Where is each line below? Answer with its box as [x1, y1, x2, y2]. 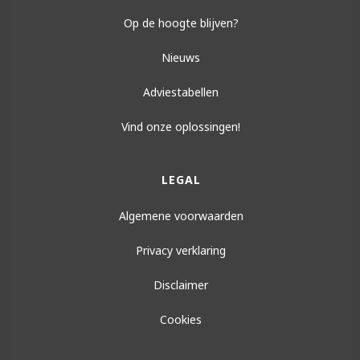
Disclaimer [153, 276, 208, 292]
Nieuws [162, 49, 200, 65]
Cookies [160, 311, 202, 327]
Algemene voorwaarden [118, 207, 243, 223]
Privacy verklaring [136, 242, 226, 258]
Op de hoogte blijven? [123, 14, 239, 31]
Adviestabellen [143, 84, 219, 100]
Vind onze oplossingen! [121, 118, 240, 134]
